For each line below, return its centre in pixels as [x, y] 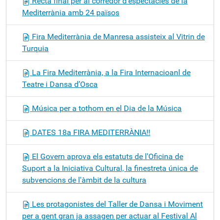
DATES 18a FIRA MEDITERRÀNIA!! [90, 132]
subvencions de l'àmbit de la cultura [84, 180]
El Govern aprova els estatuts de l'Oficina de [107, 156]
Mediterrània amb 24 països [71, 13]
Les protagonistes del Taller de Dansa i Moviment [116, 204]
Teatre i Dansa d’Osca [60, 84]
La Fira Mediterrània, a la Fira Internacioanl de [110, 72]
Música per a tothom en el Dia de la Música [106, 108]
